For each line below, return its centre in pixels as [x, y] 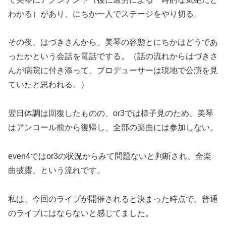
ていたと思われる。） [48, 85]
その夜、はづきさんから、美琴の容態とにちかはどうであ [113, 42]
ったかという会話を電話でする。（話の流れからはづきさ [113, 56]
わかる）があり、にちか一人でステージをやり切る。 [105, 14]
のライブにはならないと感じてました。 [81, 213]
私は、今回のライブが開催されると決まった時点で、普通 [113, 199]
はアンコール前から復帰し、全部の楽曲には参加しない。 [113, 128]
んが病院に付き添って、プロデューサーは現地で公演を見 [113, 71]
